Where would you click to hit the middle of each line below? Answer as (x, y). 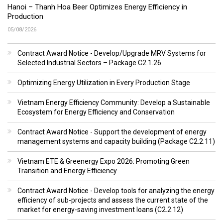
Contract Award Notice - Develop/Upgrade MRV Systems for (112, 53)
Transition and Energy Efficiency (67, 170)
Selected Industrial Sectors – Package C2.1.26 (89, 62)
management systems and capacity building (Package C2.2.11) (116, 141)
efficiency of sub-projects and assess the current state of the (113, 200)
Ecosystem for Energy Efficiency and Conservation (96, 112)
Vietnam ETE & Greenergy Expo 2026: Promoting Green (104, 161)
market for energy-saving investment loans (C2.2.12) (100, 209)
